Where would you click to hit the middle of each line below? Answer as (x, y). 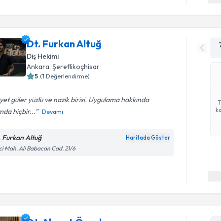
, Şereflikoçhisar (75, 67)
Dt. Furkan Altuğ (64, 44)
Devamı (53, 112)
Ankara (38, 67)
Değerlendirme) (68, 76)
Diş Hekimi (43, 56)
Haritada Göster (148, 138)
